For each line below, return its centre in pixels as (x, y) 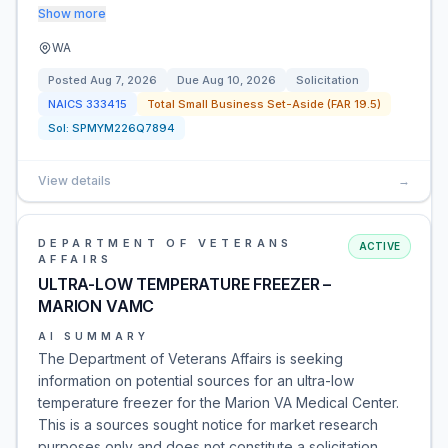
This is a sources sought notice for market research (208, 424)
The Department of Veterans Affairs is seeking (190, 358)
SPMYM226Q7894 (123, 128)
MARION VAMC (96, 306)
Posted (69, 80)
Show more (72, 13)
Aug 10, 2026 (239, 80)
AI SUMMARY (93, 336)
